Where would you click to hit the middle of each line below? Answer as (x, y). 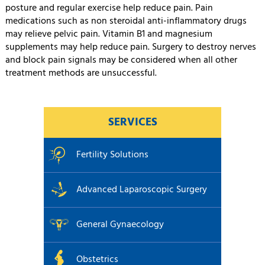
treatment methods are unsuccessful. (81, 73)
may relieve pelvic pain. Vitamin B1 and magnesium (109, 34)
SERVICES (132, 122)
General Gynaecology (120, 225)
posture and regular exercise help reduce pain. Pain (109, 8)
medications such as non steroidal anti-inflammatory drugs (126, 21)
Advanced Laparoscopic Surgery (142, 190)
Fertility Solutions (112, 155)
